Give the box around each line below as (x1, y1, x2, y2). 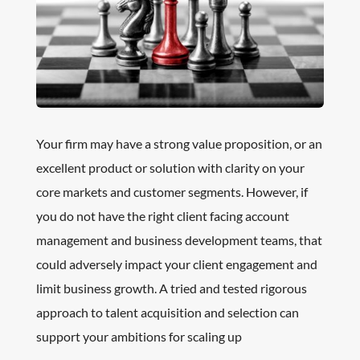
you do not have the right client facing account (35, 207, 289, 223)
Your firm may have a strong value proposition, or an (35, 135, 322, 151)
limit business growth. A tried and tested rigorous (35, 280, 307, 296)
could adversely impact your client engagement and (35, 256, 317, 272)
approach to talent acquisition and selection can (35, 304, 299, 320)
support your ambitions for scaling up (35, 328, 242, 344)
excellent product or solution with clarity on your (35, 159, 305, 175)
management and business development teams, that (35, 231, 322, 247)
